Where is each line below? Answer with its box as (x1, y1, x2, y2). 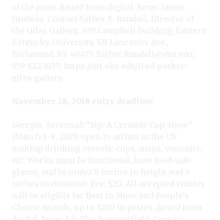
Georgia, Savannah (12, 119, 84, 130)
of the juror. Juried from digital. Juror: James (12, 1, 185, 12)
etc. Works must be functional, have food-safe (12, 155, 191, 165)
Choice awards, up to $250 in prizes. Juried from (12, 202, 202, 212)
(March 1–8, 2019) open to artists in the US (12, 131, 176, 141)
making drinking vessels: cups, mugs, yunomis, (12, 143, 202, 153)
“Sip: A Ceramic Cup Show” (84, 119, 192, 130)
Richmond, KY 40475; (12, 49, 96, 59)
